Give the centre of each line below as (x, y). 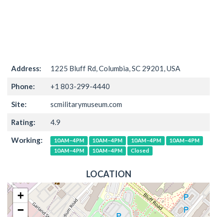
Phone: (23, 86)
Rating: (23, 122)
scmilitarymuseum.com (86, 104)
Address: (26, 68)
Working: (27, 140)
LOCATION (108, 174)
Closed (140, 151)
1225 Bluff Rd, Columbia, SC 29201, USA (115, 68)
